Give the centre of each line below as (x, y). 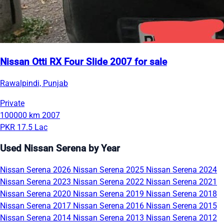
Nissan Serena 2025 (109, 169)
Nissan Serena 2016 (109, 205)
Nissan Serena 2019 (109, 193)
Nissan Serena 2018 (181, 193)
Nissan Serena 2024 (181, 169)
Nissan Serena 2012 (181, 217)
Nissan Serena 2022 (109, 181)
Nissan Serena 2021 (181, 181)
